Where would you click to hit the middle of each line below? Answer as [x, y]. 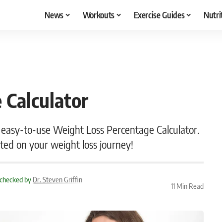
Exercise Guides [159, 15]
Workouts [98, 15]
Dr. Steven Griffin [58, 179]
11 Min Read [187, 186]
